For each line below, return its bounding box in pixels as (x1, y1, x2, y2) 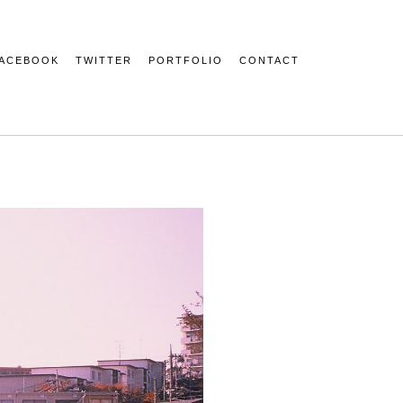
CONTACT (239, 55, 300, 66)
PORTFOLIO (148, 55, 223, 66)
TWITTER (76, 55, 132, 66)
